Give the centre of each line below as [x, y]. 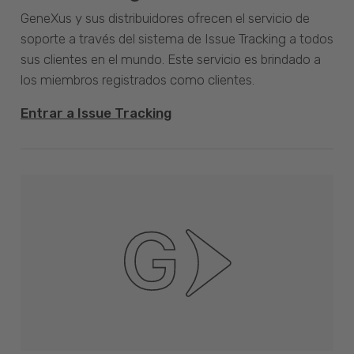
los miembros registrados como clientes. [137, 80]
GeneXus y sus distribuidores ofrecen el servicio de [165, 19]
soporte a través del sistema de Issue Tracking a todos [177, 39]
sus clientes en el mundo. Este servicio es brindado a [171, 60]
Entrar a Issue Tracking [96, 113]
